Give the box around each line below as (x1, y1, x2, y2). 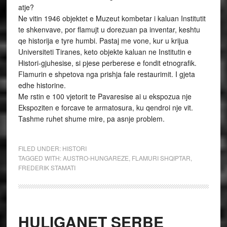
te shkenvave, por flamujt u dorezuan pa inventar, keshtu (18, 24, 200, 34)
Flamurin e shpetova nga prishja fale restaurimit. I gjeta (18, 69, 195, 79)
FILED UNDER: (18, 144, 62, 153)
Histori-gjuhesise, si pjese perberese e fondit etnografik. (18, 58, 197, 68)
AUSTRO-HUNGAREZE (62, 154, 129, 162)
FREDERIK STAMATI (18, 163, 75, 172)
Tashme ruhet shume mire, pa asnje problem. (18, 113, 165, 124)
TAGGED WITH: (18, 154, 63, 162)
